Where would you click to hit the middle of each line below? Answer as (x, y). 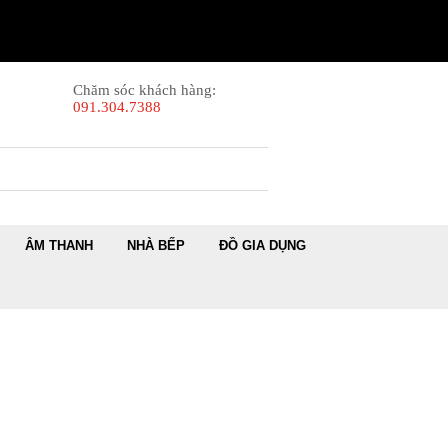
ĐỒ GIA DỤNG (262, 246)
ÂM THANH (59, 246)
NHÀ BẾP (156, 246)
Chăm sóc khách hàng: (144, 89)
